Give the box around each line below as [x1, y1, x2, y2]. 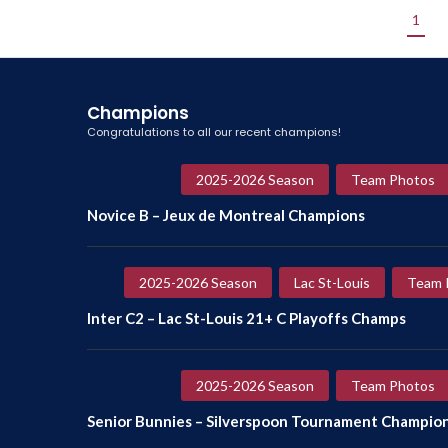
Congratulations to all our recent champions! [87, 124, 341, 140]
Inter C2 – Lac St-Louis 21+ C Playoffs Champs [87, 309, 406, 327]
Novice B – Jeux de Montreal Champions [87, 206, 365, 224]
